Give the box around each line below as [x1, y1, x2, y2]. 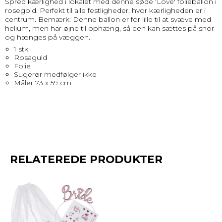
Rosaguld [13, 53, 47, 62]
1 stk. [13, 45, 30, 54]
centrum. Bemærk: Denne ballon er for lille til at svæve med [5, 15, 211, 24]
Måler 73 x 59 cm [13, 78, 71, 88]
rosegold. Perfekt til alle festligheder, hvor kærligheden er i [5, 6, 206, 15]
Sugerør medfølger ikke [13, 70, 97, 79]
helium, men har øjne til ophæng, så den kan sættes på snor [5, 24, 214, 33]
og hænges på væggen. [5, 33, 90, 42]
